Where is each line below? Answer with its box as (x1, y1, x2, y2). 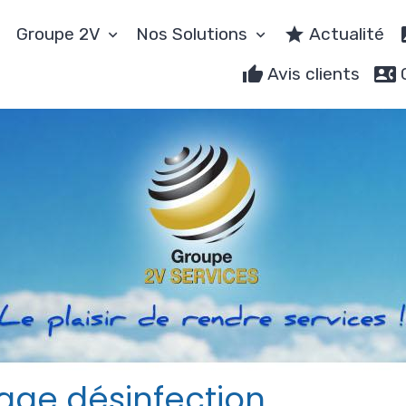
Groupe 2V (16, 24, 105, 44)
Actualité (305, 24, 385, 44)
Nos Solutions (136, 24, 253, 44)
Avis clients (264, 63, 361, 84)
